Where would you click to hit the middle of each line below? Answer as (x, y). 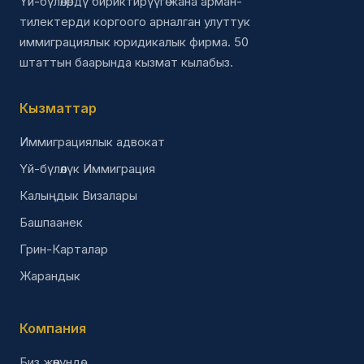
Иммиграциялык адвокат (92, 142)
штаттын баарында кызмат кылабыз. (126, 62)
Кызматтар (58, 108)
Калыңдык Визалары (78, 195)
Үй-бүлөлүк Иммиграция (87, 169)
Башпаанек (51, 222)
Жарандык (50, 276)
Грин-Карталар (64, 249)
